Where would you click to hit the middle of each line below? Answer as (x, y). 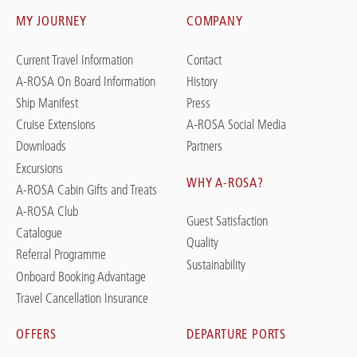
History (202, 81)
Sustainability (216, 264)
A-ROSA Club (47, 211)
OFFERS (36, 333)
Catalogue (39, 233)
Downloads (41, 146)
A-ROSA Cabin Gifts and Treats (86, 189)
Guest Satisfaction (227, 221)
